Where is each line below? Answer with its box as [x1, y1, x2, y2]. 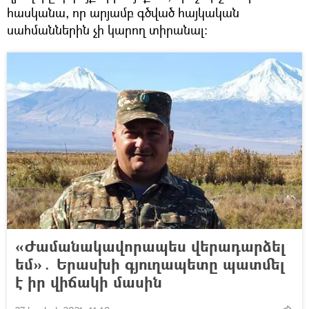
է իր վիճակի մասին [15, 271, 162, 292]
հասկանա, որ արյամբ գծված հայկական [7, 4, 239, 21]
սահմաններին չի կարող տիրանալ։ [7, 21, 208, 38]
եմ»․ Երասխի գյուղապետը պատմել [15, 253, 284, 275]
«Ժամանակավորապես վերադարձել [15, 235, 285, 257]
